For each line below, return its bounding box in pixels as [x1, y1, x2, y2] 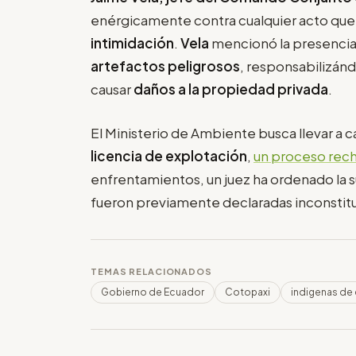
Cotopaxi [225, 285, 270, 298]
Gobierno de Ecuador [101, 285, 204, 298]
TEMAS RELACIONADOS [91, 265, 212, 277]
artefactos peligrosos [91, 57, 240, 75]
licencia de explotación [91, 146, 247, 164]
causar [91, 80, 133, 99]
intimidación [91, 34, 174, 52]
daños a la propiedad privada [133, 80, 328, 99]
